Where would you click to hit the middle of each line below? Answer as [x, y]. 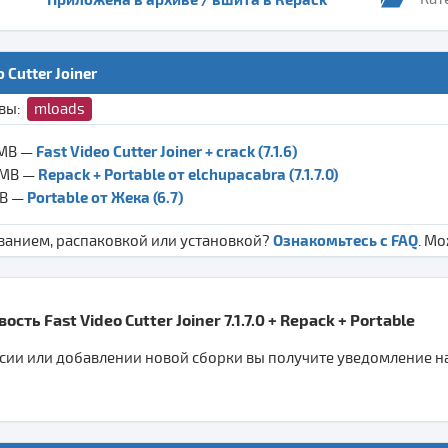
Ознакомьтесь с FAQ [345, 239]
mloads [59, 108]
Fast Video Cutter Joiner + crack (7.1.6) [166, 150]
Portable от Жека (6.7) [105, 196]
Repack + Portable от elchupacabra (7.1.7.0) [188, 173]
